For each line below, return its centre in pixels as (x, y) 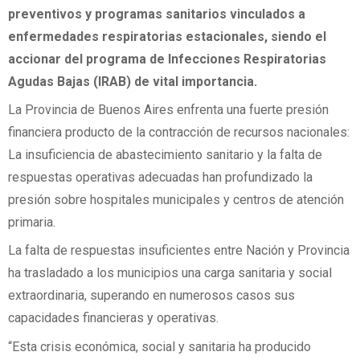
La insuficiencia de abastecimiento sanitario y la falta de (165, 155)
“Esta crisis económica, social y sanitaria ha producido (160, 346)
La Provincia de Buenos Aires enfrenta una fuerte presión (168, 110)
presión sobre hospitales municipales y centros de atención (176, 200)
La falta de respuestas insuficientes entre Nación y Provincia (179, 251)
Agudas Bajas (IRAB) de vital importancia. (133, 81)
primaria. (32, 223)
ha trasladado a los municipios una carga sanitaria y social (170, 273)
